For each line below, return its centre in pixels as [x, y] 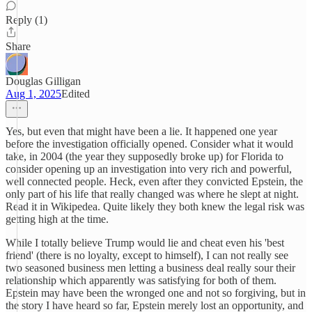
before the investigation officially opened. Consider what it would [149, 144]
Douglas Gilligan [43, 81]
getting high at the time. [57, 219]
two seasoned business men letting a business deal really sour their [150, 268]
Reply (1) [26, 20]
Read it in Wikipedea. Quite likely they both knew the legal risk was [155, 206]
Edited [76, 94]
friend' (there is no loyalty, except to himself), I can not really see [147, 255]
